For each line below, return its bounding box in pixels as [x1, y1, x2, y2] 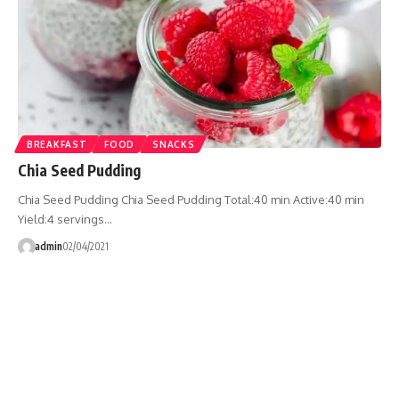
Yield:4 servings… [18, 211, 112, 226]
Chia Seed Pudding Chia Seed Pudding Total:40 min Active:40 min [18, 191, 364, 207]
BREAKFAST [27, 138, 87, 150]
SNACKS [152, 138, 195, 150]
